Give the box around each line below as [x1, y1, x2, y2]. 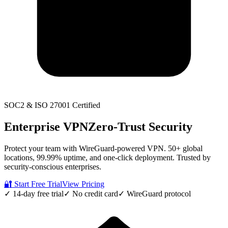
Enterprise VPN [4, 120, 88, 133]
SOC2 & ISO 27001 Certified [4, 101, 100, 109]
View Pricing [62, 179, 104, 188]
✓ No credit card [64, 189, 118, 198]
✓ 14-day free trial [4, 189, 64, 198]
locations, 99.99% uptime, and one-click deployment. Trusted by [4, 153, 211, 162]
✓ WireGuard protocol [118, 189, 191, 198]
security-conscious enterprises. [4, 162, 101, 171]
